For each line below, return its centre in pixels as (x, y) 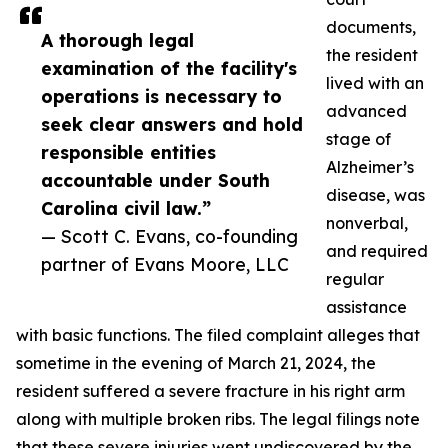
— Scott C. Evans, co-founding (169, 236)
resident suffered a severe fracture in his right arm (210, 391)
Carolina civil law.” (126, 208)
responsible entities (128, 152)
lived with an (375, 83)
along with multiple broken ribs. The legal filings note (218, 419)
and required (377, 251)
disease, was (375, 195)
